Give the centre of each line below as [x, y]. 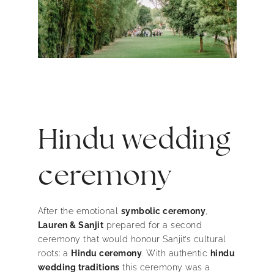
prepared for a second [153, 225]
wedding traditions [79, 267]
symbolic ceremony [163, 211]
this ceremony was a [165, 267]
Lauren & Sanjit [70, 225]
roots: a [54, 253]
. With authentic [176, 253]
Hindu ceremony [106, 253]
